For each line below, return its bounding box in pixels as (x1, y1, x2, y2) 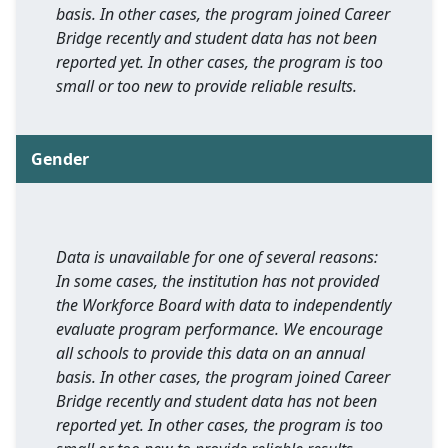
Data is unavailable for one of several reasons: (56, 246, 378, 269)
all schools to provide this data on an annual (56, 342, 365, 365)
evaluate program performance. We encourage (56, 318, 383, 341)
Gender (31, 148, 89, 171)
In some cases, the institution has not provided (56, 270, 379, 293)
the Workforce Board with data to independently (56, 294, 391, 317)
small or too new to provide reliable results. (56, 75, 357, 98)
